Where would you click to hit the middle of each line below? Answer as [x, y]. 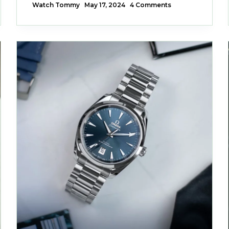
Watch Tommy [56, 5]
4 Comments [151, 5]
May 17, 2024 [105, 5]
